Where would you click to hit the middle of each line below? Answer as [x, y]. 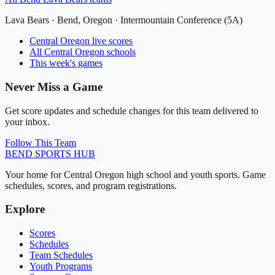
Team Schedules [61, 255]
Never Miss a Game [54, 87]
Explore [25, 209]
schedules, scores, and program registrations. [91, 185]
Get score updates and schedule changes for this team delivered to [132, 110]
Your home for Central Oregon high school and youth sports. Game [135, 174]
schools [120, 52]
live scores [111, 41]
